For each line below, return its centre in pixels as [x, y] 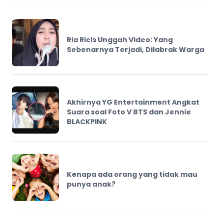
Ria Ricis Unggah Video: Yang [120, 40]
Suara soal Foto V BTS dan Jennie [129, 112]
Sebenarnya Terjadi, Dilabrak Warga [136, 49]
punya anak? [91, 184]
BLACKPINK [87, 122]
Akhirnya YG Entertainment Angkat [133, 102]
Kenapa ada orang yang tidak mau [132, 174]
